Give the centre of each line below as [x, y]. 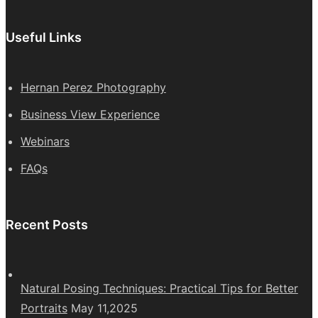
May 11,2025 [104, 308]
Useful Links [44, 37]
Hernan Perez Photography [93, 87]
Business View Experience [90, 114]
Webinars [45, 141]
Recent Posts [47, 224]
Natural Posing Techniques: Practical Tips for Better [159, 289]
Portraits [44, 308]
